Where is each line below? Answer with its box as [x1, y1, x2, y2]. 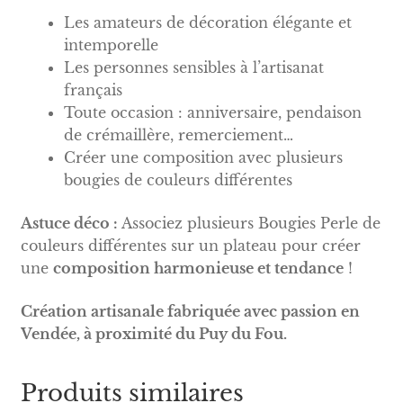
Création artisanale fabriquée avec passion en [20, 301, 360, 320]
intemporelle [63, 36, 158, 55]
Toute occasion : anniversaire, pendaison [63, 103, 362, 122]
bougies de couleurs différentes [63, 171, 292, 190]
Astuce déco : [20, 214, 118, 233]
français [63, 81, 122, 100]
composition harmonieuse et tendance [52, 259, 344, 278]
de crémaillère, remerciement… [63, 126, 293, 145]
